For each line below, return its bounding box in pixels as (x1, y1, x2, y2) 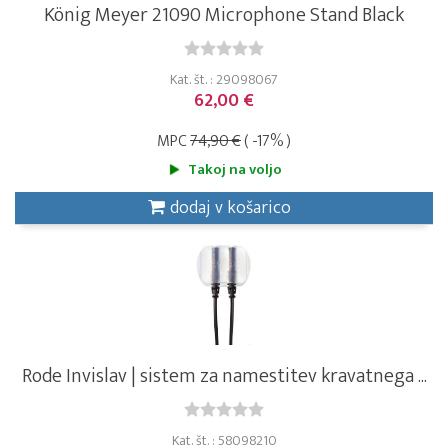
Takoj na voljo (187, 156, 282, 182)
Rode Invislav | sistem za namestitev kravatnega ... (21, 358, 427, 393)
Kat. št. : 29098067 (170, 67, 278, 91)
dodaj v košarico (169, 192, 291, 223)
